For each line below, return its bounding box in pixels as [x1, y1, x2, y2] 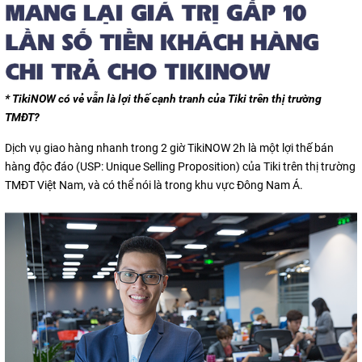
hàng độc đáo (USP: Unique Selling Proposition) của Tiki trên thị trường [5, 159, 356, 173]
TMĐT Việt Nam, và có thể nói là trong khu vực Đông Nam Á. [5, 178, 303, 192]
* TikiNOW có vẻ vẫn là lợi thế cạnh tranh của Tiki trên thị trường [5, 91, 322, 105]
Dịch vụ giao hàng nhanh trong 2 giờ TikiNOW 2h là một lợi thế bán [5, 141, 334, 154]
